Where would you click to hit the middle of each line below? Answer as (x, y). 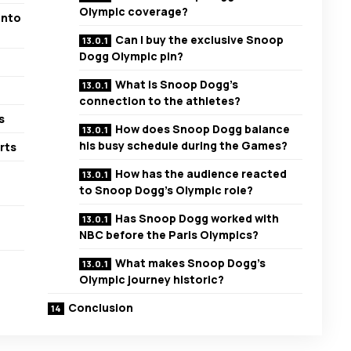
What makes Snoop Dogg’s (191, 263)
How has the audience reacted (201, 174)
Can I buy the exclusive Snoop (200, 40)
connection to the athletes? (160, 101)
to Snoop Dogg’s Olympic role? (166, 190)
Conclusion (101, 308)
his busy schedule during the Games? (184, 146)
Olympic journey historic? (152, 280)
